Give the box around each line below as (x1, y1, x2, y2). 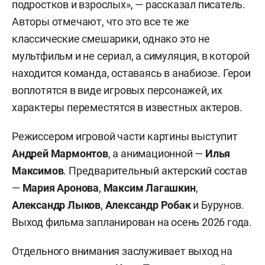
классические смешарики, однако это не (12, 32, 210, 45)
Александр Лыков (12, 198, 101, 211)
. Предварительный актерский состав (63, 164, 247, 177)
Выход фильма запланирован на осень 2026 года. (12, 215, 252, 228)
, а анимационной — (108, 147, 206, 160)
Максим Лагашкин (101, 181, 196, 194)
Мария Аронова (22, 181, 99, 194)
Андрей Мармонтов (12, 147, 108, 160)
